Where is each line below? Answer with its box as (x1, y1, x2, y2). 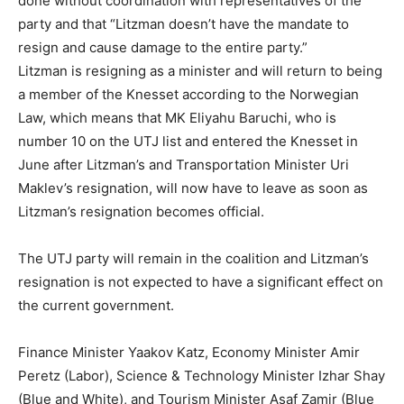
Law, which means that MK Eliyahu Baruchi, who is (18, 109, 336, 127)
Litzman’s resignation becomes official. (18, 203, 264, 221)
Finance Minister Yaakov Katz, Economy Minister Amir (18, 344, 360, 362)
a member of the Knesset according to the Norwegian (18, 86, 359, 104)
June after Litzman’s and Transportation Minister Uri (18, 156, 349, 174)
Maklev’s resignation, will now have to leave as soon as (18, 179, 368, 197)
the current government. (18, 297, 174, 315)
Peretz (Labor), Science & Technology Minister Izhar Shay (18, 367, 385, 385)
